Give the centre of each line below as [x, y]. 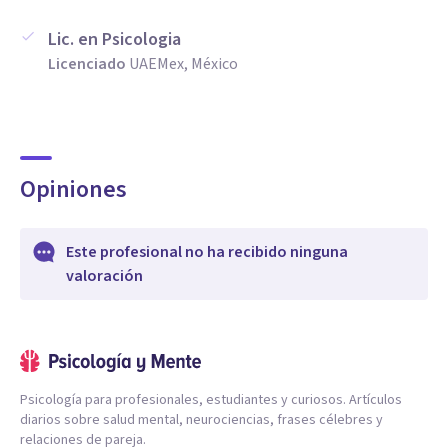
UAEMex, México [183, 64]
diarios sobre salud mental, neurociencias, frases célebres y [201, 420]
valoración [104, 276]
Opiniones [73, 189]
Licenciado [87, 64]
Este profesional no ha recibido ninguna [207, 252]
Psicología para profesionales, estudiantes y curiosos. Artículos [211, 400]
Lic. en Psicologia [114, 39]
